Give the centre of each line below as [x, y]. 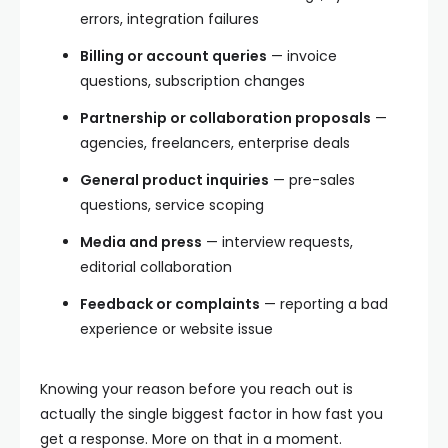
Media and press [141, 242]
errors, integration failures [169, 19]
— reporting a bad [324, 304]
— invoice [302, 56]
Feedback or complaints [170, 304]
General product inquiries [174, 180]
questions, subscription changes [192, 81]
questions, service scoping [172, 205]
